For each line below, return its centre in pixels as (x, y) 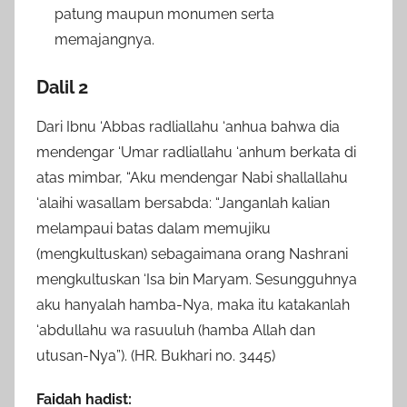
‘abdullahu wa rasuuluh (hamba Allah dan (176, 331)
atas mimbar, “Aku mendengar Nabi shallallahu (192, 178)
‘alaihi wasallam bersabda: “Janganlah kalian (183, 203)
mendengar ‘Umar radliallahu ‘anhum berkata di (196, 153)
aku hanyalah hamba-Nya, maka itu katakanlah (193, 305)
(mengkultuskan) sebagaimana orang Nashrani (192, 254)
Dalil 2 (62, 88)
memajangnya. (104, 40)
